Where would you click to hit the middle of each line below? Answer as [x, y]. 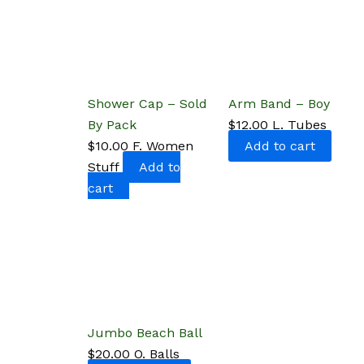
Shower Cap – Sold [147, 103]
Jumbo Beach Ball [145, 333]
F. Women [163, 145]
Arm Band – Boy [279, 103]
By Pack [112, 124]
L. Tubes [299, 124]
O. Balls [157, 354]
